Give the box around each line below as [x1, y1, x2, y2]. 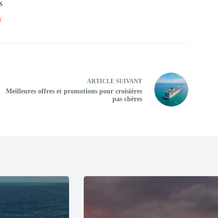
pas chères [112, 95, 142, 103]
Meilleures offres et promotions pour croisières [5, 87, 142, 95]
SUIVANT [114, 77, 142, 85]
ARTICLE [87, 77, 114, 85]
